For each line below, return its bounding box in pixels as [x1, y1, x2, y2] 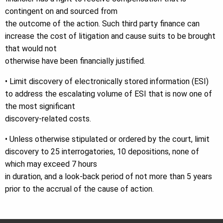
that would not [5, 44, 57, 53]
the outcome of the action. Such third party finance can [5, 19, 200, 28]
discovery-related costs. [5, 114, 91, 123]
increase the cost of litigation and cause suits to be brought [5, 31, 216, 41]
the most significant [5, 102, 75, 111]
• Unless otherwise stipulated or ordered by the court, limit [5, 134, 210, 144]
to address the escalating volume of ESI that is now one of [5, 89, 212, 99]
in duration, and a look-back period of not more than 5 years [5, 172, 212, 181]
